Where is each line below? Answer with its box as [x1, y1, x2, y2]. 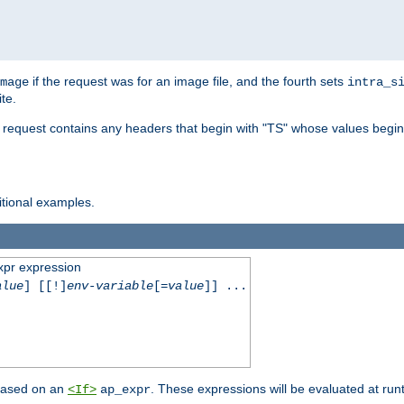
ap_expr [100, 382, 151, 398]
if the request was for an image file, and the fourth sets [29, 73, 347, 88]
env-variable [66, 279, 153, 294]
